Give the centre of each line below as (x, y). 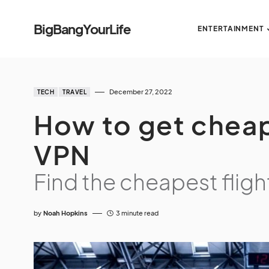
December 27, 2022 (141, 92)
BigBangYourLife (82, 29)
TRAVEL (74, 92)
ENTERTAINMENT (231, 29)
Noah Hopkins (65, 213)
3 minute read (137, 213)
